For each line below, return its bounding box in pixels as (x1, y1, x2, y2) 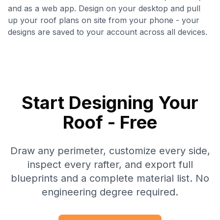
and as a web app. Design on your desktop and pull (8, 3, 200, 13)
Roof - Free (63, 111, 157, 133)
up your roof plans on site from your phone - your (8, 15, 199, 25)
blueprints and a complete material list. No (11, 172, 209, 184)
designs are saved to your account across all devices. (8, 27, 207, 37)
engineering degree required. (42, 186, 178, 198)
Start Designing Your (22, 91, 198, 113)
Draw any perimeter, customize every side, (10, 144, 210, 157)
